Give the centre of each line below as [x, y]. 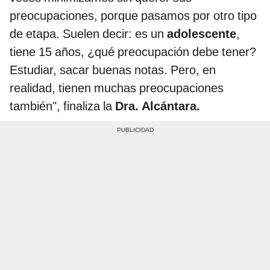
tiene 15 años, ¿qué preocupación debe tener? [133, 52]
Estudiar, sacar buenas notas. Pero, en [113, 70]
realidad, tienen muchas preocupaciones [117, 88]
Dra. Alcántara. [158, 106]
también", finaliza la [62, 106]
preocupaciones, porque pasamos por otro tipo [133, 16]
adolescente [202, 34]
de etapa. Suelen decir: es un [88, 34]
